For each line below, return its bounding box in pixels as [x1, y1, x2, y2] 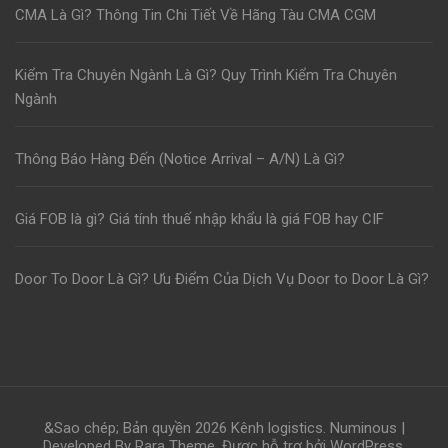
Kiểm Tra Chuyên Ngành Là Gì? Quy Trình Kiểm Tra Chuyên [15, 66, 397, 85]
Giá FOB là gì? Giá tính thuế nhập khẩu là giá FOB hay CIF [15, 210, 384, 229]
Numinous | [329, 419, 405, 438]
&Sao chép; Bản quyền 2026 [43, 419, 231, 438]
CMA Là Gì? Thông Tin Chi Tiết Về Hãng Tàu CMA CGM [15, 6, 376, 25]
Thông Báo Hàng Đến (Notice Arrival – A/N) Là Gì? [15, 150, 345, 169]
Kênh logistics [230, 419, 323, 438]
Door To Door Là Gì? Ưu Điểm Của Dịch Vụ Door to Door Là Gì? [15, 270, 429, 289]
